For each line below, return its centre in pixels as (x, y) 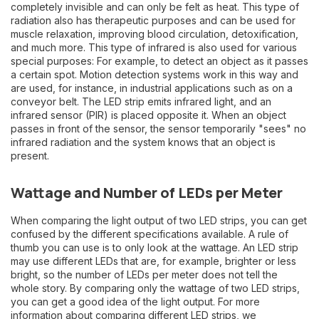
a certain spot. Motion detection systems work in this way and (155, 74)
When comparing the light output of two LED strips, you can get (159, 220)
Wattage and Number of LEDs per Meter (147, 193)
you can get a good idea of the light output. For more (135, 302)
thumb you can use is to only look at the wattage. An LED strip (155, 247)
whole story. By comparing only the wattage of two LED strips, (155, 288)
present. (30, 156)
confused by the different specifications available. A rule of (150, 234)
